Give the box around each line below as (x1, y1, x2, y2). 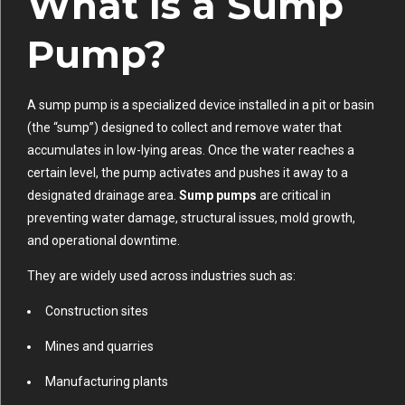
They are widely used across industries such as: (27, 268, 296, 284)
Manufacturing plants (45, 374, 168, 390)
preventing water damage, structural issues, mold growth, (27, 211, 355, 226)
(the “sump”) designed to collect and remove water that (27, 120, 342, 136)
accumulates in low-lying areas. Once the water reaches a (27, 143, 354, 158)
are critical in (257, 188, 331, 203)
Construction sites (45, 304, 148, 319)
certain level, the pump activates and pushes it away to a (27, 165, 348, 181)
